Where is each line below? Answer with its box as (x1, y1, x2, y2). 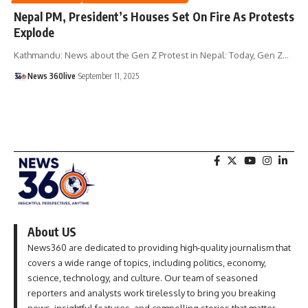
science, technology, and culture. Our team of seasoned (27, 272, 258, 283)
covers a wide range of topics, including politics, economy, (27, 256, 266, 268)
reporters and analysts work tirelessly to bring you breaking (27, 287, 276, 298)
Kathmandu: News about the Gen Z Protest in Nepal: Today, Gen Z (14, 49, 283, 60)
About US (27, 223, 76, 239)
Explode (14, 24, 54, 40)
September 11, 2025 (78, 70, 139, 81)
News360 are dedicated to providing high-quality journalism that (27, 241, 291, 253)
